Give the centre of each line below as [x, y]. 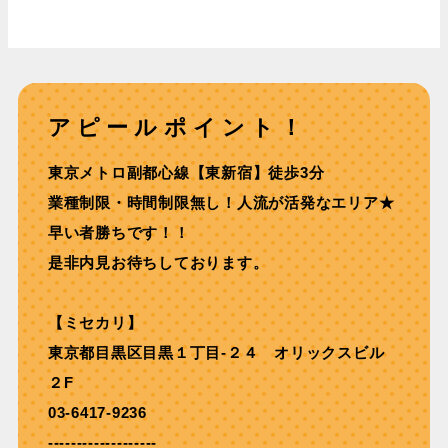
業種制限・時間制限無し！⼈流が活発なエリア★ [221, 203]
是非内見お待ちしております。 [158, 263]
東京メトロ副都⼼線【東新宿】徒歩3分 [186, 173]
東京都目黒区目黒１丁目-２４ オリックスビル [216, 353]
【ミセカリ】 [95, 323]
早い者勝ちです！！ [118, 233]
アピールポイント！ [178, 128]
